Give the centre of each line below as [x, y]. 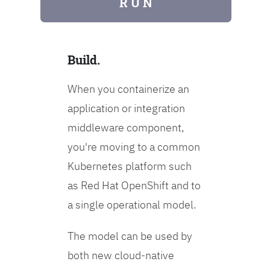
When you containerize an [129, 89]
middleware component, [126, 128]
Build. [84, 60]
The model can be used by [130, 236]
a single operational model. [132, 205]
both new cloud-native [121, 256]
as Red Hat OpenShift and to [134, 186]
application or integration [127, 108]
